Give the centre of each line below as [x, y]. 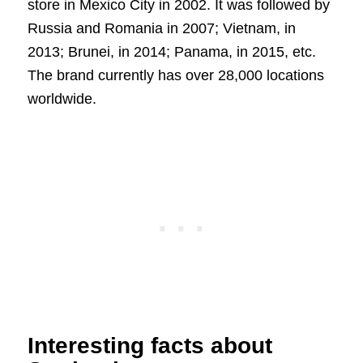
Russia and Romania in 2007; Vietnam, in [161, 28]
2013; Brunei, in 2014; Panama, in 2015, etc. [171, 51]
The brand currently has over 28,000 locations [175, 75]
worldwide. [62, 98]
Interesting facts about [149, 346]
